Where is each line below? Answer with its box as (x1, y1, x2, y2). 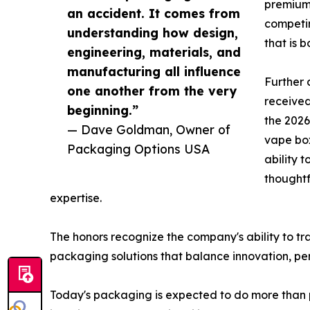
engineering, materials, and (67, 44, 241, 60)
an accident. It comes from (67, 6, 240, 21)
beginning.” (67, 102, 138, 118)
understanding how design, (67, 25, 238, 41)
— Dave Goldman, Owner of (67, 122, 230, 138)
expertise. (50, 191, 102, 206)
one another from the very (67, 83, 237, 99)
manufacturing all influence (67, 64, 241, 80)
